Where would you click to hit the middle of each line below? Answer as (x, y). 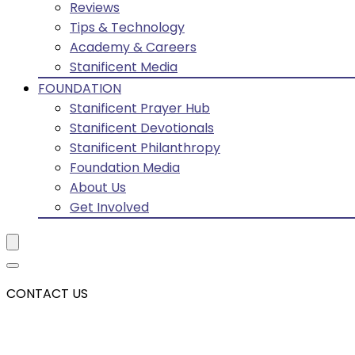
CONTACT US (47, 294)
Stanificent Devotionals (142, 128)
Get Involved (109, 207)
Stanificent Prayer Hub (140, 108)
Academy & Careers (133, 47)
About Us (98, 187)
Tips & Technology (127, 27)
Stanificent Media (124, 67)
